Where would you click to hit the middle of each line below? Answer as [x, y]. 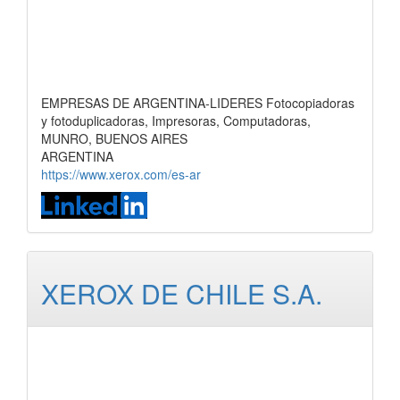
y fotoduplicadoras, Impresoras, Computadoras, [176, 121]
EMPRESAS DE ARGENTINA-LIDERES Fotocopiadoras [198, 103]
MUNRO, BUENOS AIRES [114, 138]
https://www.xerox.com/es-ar [121, 174]
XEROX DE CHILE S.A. [182, 293]
